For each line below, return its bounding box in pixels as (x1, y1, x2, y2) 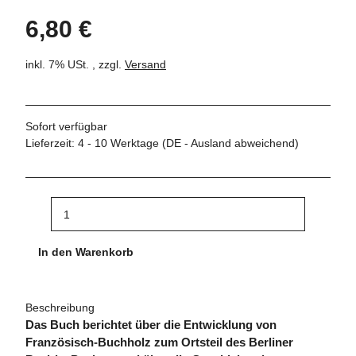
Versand (125, 58, 166, 72)
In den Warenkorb (38, 245, 137, 258)
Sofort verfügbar (25, 120, 107, 133)
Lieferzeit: (25, 137, 78, 150)
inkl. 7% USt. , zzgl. (25, 58, 125, 72)
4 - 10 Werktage (78, 137, 162, 150)
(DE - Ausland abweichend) (162, 137, 299, 150)
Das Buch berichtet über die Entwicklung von (25, 319, 277, 332)
